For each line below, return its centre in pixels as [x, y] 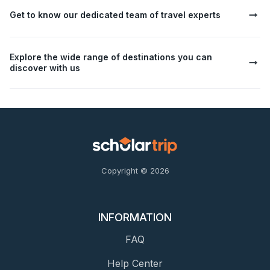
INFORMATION [135, 218]
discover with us [45, 68]
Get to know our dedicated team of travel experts [115, 15]
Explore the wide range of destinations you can [111, 57]
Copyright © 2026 [135, 171]
